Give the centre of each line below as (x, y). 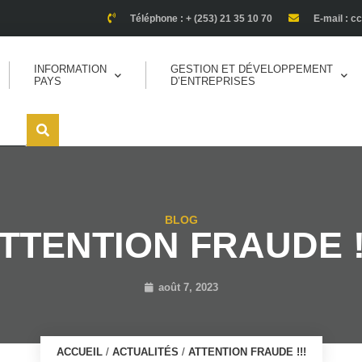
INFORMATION (70, 69)
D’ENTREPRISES (213, 81)
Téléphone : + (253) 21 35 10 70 (201, 18)
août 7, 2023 (188, 287)
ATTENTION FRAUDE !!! (247, 352)
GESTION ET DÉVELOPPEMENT (251, 69)
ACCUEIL (79, 352)
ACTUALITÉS (145, 352)
